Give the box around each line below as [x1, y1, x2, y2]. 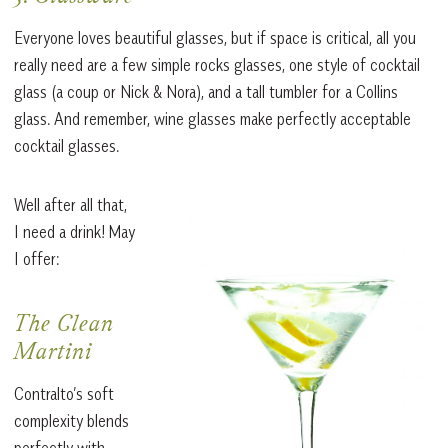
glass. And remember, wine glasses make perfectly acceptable [14, 109, 411, 130]
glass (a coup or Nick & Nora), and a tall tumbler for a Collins [14, 82, 398, 103]
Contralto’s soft [14, 384, 114, 405]
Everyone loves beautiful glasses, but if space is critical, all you [14, 28, 416, 49]
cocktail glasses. [14, 136, 119, 157]
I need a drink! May [14, 222, 135, 243]
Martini [14, 341, 92, 368]
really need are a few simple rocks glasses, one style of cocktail [14, 55, 420, 76]
